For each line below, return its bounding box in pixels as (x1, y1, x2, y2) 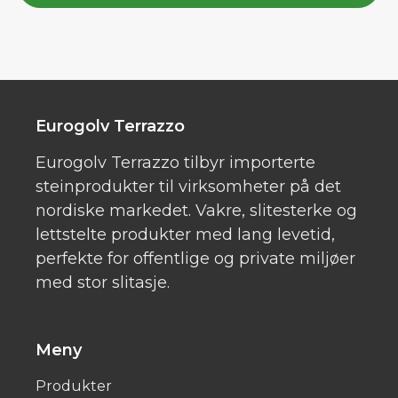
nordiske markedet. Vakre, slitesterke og (36, 201, 357, 220)
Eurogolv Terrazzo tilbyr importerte (36, 153, 315, 172)
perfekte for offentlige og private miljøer (36, 249, 355, 268)
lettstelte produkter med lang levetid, (36, 225, 335, 244)
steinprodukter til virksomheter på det (36, 177, 341, 196)
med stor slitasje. (36, 273, 170, 292)
